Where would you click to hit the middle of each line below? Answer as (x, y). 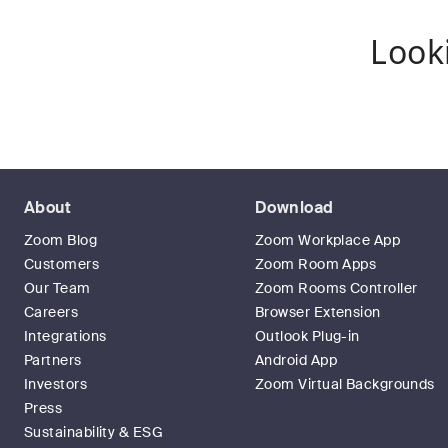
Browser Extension (318, 312)
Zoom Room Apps (316, 264)
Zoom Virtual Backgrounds (345, 384)
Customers (62, 264)
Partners (53, 360)
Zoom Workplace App (328, 240)
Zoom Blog (61, 240)
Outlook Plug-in (307, 336)
